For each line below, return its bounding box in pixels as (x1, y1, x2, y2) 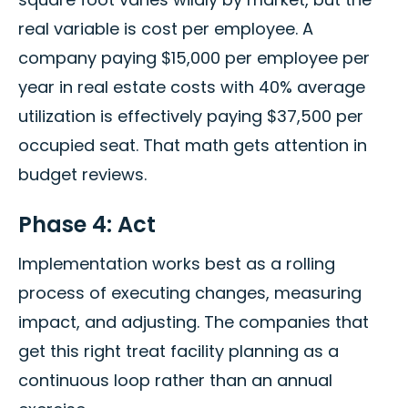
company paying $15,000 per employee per (18, 46, 370, 70)
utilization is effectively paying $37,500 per (18, 105, 363, 128)
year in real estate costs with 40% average (18, 76, 365, 99)
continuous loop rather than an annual (18, 369, 332, 393)
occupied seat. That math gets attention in (18, 134, 367, 158)
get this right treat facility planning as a (18, 340, 339, 363)
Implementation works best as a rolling (18, 252, 335, 276)
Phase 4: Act (18, 209, 156, 240)
